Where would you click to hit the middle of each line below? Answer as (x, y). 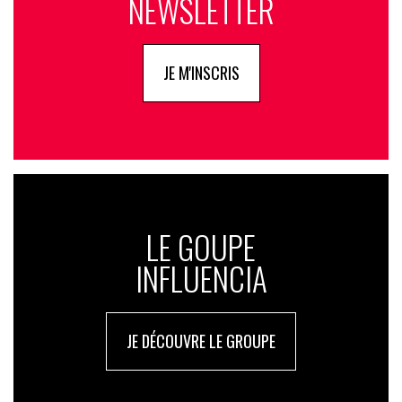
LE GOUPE (201, 247)
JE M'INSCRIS (201, 73)
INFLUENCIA (201, 279)
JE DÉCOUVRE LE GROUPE (201, 341)
